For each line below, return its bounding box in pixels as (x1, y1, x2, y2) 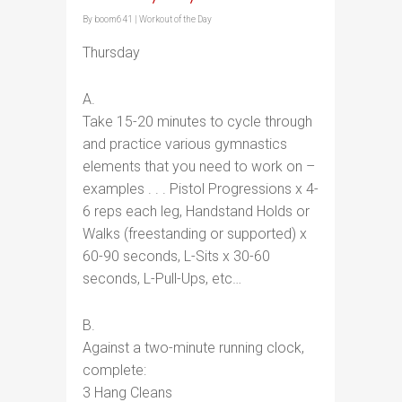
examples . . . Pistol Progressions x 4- (83, 180, 319, 197)
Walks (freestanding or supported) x (83, 225, 307, 242)
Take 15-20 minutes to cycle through (83, 113, 312, 130)
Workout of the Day (139, 14, 212, 24)
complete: (83, 362, 146, 379)
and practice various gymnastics (83, 135, 287, 153)
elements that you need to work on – (83, 158, 315, 175)
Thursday (83, 44, 140, 61)
